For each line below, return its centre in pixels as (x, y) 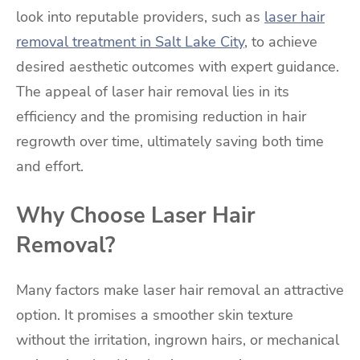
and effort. (50, 167)
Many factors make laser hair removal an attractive (180, 290)
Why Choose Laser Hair (136, 216)
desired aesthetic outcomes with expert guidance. (178, 67)
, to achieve (281, 42)
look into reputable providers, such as (140, 17)
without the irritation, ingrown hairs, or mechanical (178, 340)
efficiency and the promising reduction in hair (161, 117)
